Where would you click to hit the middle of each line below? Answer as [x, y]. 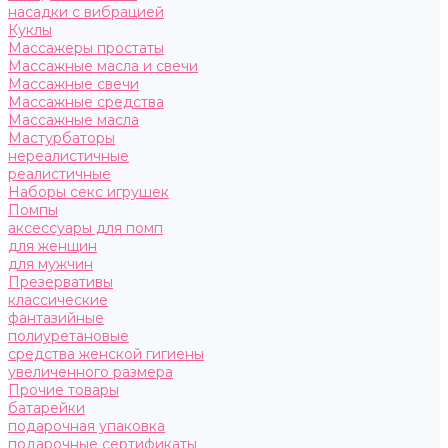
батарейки [46, 408]
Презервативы [60, 282]
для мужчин [50, 264]
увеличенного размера [90, 372]
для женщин [52, 246]
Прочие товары [63, 390]
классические [58, 300]
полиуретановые [68, 336]
